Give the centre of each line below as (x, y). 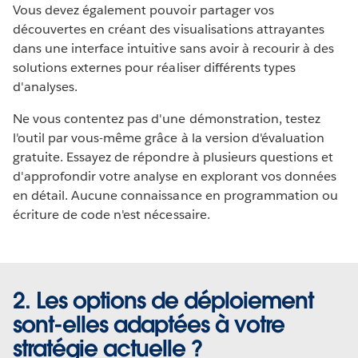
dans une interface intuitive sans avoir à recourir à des (174, 49)
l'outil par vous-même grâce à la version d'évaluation (169, 138)
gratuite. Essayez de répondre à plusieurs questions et (173, 157)
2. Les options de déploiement (163, 301)
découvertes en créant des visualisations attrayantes (169, 30)
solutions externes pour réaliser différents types (154, 68)
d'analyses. (46, 87)
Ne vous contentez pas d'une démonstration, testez (167, 119)
